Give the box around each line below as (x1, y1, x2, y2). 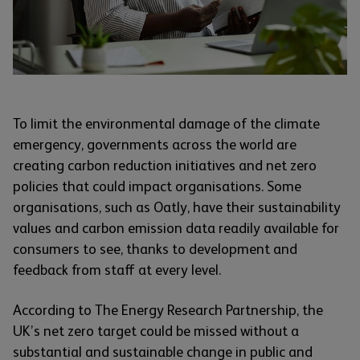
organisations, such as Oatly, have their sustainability (13, 199, 341, 216)
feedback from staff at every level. (13, 262, 221, 279)
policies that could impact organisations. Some (13, 178, 301, 195)
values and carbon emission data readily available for (13, 220, 339, 237)
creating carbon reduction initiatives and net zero (13, 157, 317, 174)
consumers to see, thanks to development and (13, 241, 297, 258)
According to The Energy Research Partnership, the (13, 302, 323, 319)
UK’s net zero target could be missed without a (13, 323, 299, 340)
